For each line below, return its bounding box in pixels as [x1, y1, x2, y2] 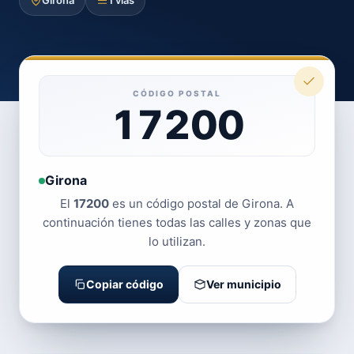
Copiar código [85, 277, 164, 291]
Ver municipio [205, 277, 281, 291]
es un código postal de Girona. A [109, 196, 294, 211]
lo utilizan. [149, 234, 205, 249]
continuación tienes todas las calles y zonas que [43, 215, 311, 230]
